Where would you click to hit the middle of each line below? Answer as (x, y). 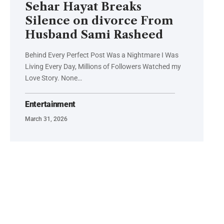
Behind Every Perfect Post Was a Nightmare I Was (102, 55)
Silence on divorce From (99, 21)
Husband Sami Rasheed (94, 35)
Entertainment (50, 104)
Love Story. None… (53, 78)
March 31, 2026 (46, 119)
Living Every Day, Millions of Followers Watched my (103, 67)
